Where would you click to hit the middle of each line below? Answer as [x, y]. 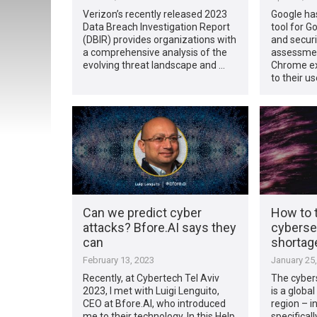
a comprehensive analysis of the [155, 52]
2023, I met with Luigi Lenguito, [151, 290]
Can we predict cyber [143, 212]
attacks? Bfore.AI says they [160, 227]
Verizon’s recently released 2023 [155, 14]
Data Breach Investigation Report [157, 27]
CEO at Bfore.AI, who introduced [155, 303]
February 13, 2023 [119, 260]
